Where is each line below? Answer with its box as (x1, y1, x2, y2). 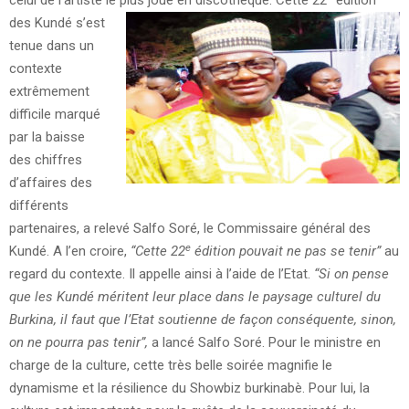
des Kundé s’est (9, 15, 105, 32)
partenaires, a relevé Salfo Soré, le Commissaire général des (9, 220, 371, 237)
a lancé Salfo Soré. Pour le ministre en (152, 334, 381, 351)
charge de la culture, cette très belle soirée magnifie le (9, 357, 332, 374)
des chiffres (9, 152, 82, 169)
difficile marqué (9, 106, 100, 123)
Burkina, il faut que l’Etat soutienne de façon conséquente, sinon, (9, 311, 396, 329)
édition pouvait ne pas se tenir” (191, 243, 381, 260)
